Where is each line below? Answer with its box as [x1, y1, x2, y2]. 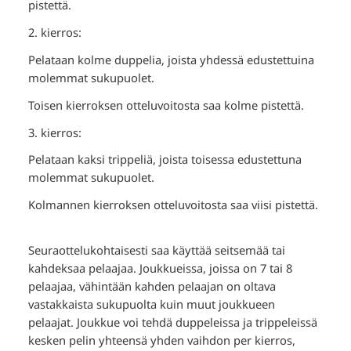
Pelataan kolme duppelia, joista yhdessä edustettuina [27, 51, 314, 67]
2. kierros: [27, 24, 81, 41]
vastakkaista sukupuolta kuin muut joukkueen [27, 295, 275, 312]
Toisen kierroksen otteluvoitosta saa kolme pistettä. [27, 96, 304, 113]
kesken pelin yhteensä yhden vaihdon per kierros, [27, 331, 295, 348]
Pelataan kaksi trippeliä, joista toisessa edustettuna [27, 151, 302, 168]
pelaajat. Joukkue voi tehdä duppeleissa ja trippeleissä [27, 313, 317, 330]
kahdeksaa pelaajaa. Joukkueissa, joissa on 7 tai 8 [27, 259, 292, 276]
